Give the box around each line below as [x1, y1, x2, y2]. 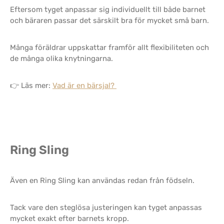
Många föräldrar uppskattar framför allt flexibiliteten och [10, 43, 209, 52]
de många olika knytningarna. [10, 54, 113, 63]
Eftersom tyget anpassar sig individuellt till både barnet [10, 5, 205, 14]
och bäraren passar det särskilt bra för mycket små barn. [10, 16, 209, 25]
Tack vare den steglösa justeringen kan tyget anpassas [10, 203, 202, 212]
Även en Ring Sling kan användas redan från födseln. [10, 176, 194, 185]
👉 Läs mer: [10, 81, 52, 90]
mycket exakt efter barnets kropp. [10, 214, 129, 223]
